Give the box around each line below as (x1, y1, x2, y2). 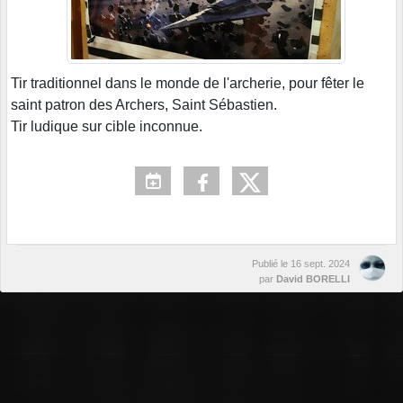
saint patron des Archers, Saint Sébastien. (11, 97, 277, 113)
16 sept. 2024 (291, 258, 350, 270)
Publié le (252, 258, 291, 270)
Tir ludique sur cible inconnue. (11, 119, 202, 135)
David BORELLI (276, 273, 350, 285)
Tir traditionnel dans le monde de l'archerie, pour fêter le (11, 76, 364, 92)
